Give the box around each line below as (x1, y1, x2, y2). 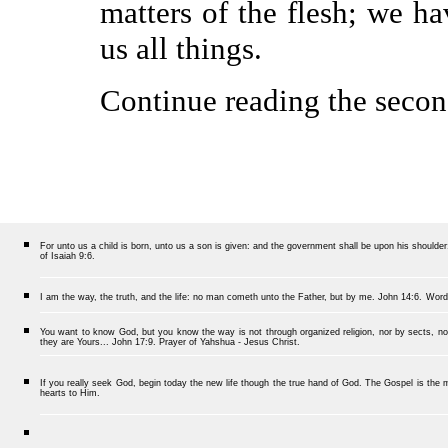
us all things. (100, 30, 262, 66)
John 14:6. (378, 292, 422, 302)
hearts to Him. (40, 388, 100, 398)
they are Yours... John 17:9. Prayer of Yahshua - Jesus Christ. (40, 337, 300, 347)
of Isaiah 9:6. (40, 251, 95, 261)
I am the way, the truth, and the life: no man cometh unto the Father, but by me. (40, 292, 375, 302)
